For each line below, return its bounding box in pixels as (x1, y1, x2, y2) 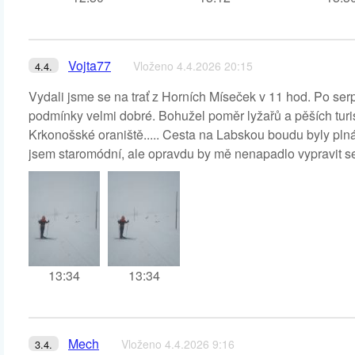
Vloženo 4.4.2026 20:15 (133, 58, 253, 74)
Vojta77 (68, 56, 111, 74)
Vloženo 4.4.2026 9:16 (121, 336, 235, 352)
